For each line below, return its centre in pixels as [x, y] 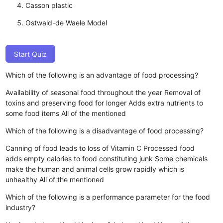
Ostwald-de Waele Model [66, 22]
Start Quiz [31, 54]
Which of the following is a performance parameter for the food [108, 197]
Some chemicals [181, 158]
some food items [33, 113]
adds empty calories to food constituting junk [79, 158]
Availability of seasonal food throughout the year [84, 92]
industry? [21, 207]
